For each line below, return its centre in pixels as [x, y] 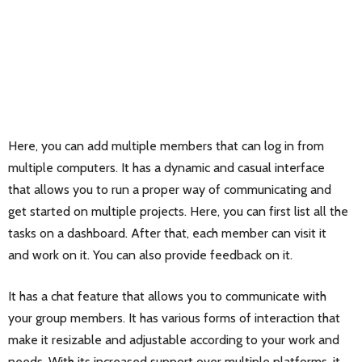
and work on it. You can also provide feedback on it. [150, 255]
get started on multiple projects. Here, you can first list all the [178, 211]
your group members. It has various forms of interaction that [174, 318]
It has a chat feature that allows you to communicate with [167, 296]
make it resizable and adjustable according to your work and [174, 339]
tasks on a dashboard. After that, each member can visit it [167, 233]
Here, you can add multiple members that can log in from [166, 145]
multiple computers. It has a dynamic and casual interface [166, 167]
